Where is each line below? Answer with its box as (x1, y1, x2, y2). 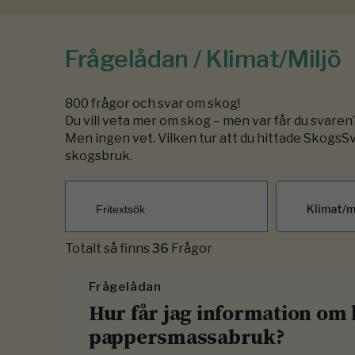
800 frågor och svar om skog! (65, 96, 240, 112)
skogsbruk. (65, 148, 132, 164)
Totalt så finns (65, 241, 152, 257)
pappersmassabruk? (89, 323, 285, 352)
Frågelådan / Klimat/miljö (65, 44, 342, 74)
